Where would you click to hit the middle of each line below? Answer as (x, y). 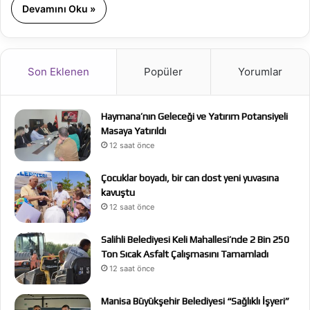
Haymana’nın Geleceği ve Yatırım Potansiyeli (194, 116)
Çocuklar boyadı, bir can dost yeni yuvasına (190, 178)
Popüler (164, 72)
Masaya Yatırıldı (134, 131)
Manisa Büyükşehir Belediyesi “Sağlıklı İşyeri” (195, 301)
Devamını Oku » (59, 9)
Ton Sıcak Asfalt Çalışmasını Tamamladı (185, 254)
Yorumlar (260, 72)
